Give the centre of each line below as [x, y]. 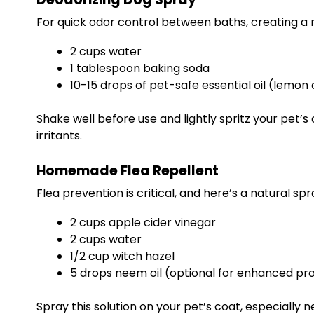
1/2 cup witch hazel [122, 256]
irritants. [59, 136]
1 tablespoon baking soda [140, 68]
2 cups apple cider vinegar [143, 223]
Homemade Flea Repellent [128, 171]
